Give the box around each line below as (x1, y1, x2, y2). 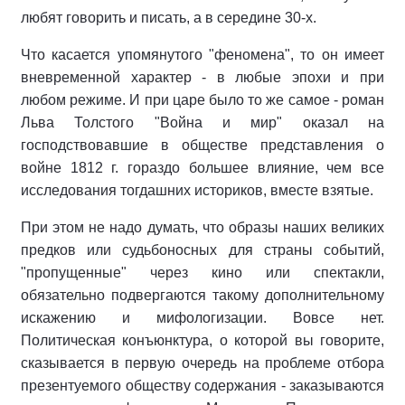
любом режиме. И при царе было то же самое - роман (21, 92, 384, 108)
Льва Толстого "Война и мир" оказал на (21, 115, 384, 130)
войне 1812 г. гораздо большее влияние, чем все (21, 160, 384, 175)
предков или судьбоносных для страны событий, (21, 242, 384, 258)
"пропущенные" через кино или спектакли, (21, 265, 384, 280)
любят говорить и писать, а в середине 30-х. (21, 10, 316, 25)
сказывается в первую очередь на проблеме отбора (21, 355, 384, 371)
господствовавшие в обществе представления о (21, 137, 384, 153)
